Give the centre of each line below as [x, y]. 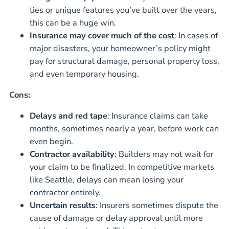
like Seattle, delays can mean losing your [107, 180]
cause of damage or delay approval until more [116, 218]
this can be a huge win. [73, 22]
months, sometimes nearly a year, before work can [124, 129]
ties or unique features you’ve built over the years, [123, 10]
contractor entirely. [65, 193]
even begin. [51, 142]
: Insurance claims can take [158, 116]
